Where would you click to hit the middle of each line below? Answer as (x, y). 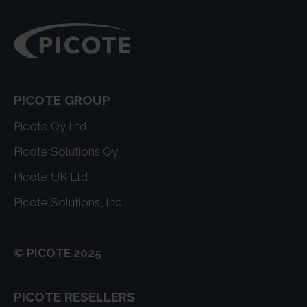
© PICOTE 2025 (57, 253)
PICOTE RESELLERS (74, 297)
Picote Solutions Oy (65, 152)
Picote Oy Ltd (50, 126)
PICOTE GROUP (62, 100)
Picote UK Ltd (50, 177)
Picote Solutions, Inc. (69, 202)
